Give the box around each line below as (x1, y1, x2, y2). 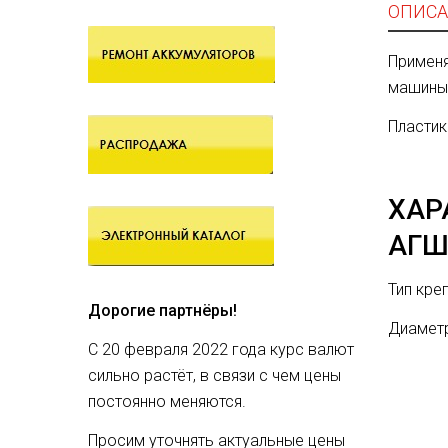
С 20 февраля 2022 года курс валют (88, 340, 354, 359)
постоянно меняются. (88, 392, 250, 411)
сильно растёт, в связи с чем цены (88, 366, 341, 385)
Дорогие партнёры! (88, 301, 237, 320)
